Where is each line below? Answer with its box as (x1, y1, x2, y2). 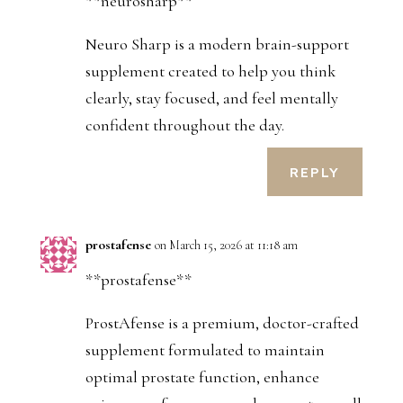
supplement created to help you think (85, 61, 336, 82)
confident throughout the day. (85, 115, 284, 136)
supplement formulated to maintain (85, 340, 325, 361)
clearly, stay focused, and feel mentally (85, 88, 338, 109)
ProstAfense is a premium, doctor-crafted (85, 313, 359, 334)
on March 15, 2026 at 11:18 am (154, 237, 298, 254)
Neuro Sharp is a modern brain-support (85, 34, 349, 55)
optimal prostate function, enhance (85, 367, 319, 388)
